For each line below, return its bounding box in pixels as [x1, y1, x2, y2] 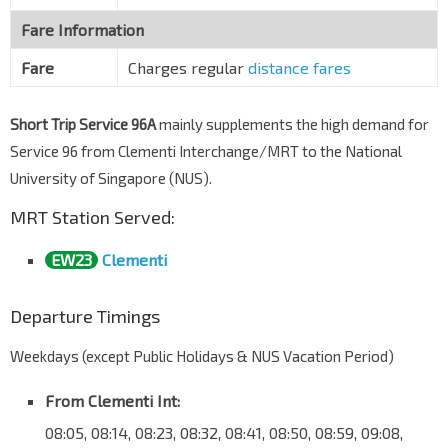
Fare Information [21, 20, 144, 40]
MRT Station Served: [10, 206, 175, 229]
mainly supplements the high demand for [156, 115, 429, 134]
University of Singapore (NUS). [10, 169, 212, 188]
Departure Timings [10, 305, 160, 328]
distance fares [248, 58, 351, 78]
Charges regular [128, 58, 248, 78]
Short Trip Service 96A [10, 115, 156, 134]
